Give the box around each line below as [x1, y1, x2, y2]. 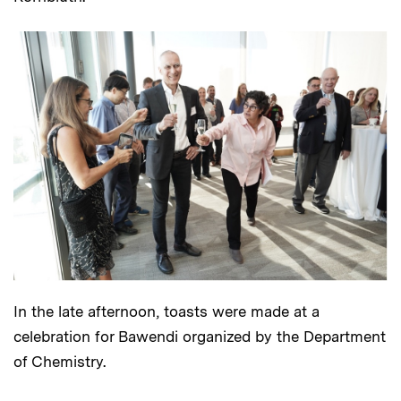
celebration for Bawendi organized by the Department [13, 327, 386, 346]
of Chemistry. [13, 352, 106, 371]
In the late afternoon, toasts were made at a [13, 302, 320, 320]
